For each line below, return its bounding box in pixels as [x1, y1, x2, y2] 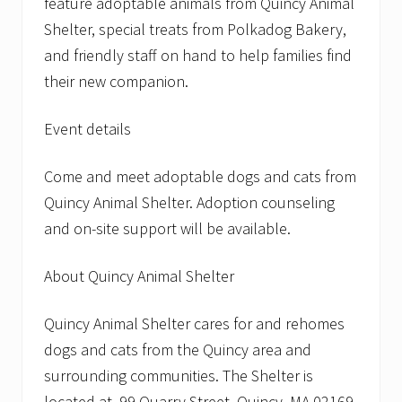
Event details [44, 118, 131, 139]
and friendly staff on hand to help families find [44, 44, 352, 66]
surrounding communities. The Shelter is [44, 364, 313, 386]
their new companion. [44, 70, 188, 92]
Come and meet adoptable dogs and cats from [44, 165, 356, 187]
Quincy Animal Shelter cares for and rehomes [44, 312, 345, 334]
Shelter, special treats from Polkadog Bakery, [44, 18, 346, 39]
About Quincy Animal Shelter [44, 265, 234, 286]
